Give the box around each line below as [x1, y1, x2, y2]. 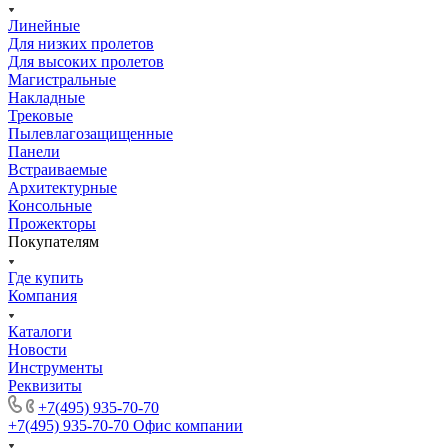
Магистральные [8, 70, 116, 88]
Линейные [8, 16, 80, 34]
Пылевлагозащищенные [8, 124, 173, 142]
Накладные [8, 88, 85, 106]
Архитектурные [8, 178, 117, 196]
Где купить [8, 268, 83, 286]
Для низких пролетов [8, 34, 154, 52]
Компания [8, 286, 77, 304]
